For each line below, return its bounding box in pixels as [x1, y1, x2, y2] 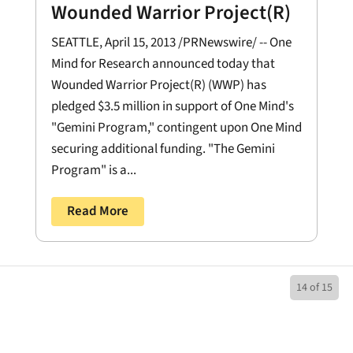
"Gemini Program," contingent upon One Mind [50, 118, 302, 138]
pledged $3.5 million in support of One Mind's [50, 97, 294, 117]
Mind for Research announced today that [50, 54, 275, 74]
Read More [66, 202, 128, 221]
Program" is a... [50, 161, 136, 180]
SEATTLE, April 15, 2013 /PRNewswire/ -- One [50, 33, 292, 53]
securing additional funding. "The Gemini [50, 139, 275, 159]
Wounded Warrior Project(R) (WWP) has [50, 76, 266, 95]
